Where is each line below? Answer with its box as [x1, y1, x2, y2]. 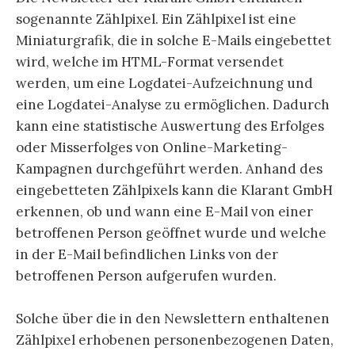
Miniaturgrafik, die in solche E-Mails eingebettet [16, 32, 331, 50]
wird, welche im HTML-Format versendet [16, 53, 284, 71]
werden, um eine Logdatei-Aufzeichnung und [16, 74, 313, 93]
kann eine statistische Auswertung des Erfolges [16, 117, 324, 136]
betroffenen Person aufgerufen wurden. [16, 267, 277, 285]
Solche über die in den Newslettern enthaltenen [16, 310, 330, 328]
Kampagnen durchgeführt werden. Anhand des [16, 160, 323, 178]
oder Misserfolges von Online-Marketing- [16, 139, 288, 157]
